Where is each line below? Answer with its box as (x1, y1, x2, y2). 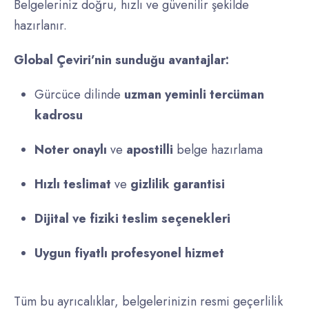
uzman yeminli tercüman (124, 86, 264, 104)
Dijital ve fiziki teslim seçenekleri (34, 210, 230, 228)
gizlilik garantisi (130, 175, 225, 194)
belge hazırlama (173, 141, 263, 159)
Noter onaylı (34, 141, 107, 159)
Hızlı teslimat (34, 175, 111, 194)
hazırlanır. (14, 17, 67, 35)
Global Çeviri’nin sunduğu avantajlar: (14, 51, 229, 70)
